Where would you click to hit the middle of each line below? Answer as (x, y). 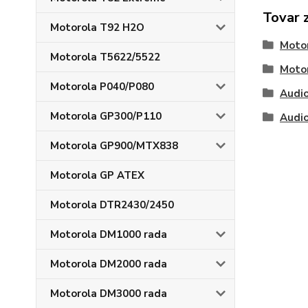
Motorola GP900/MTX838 (114, 146)
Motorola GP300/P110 (106, 116)
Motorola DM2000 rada (109, 264)
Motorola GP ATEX (97, 175)
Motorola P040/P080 (102, 87)
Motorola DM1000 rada (109, 234)
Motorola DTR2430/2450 (112, 205)
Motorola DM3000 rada (109, 294)
